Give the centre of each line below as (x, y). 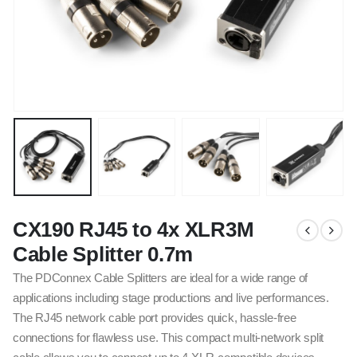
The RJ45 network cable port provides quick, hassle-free (155, 318)
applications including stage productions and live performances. (171, 298)
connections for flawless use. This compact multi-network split (169, 338)
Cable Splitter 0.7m (103, 255)
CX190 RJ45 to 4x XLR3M (133, 230)
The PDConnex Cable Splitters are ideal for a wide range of (161, 279)
